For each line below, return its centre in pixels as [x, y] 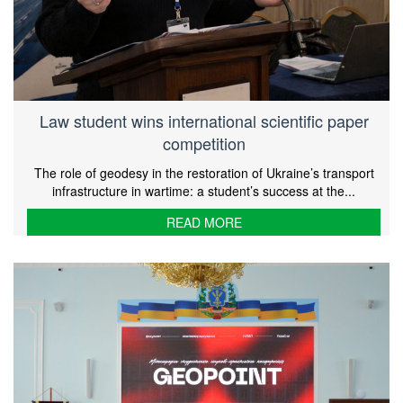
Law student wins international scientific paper [204, 120]
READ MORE [204, 222]
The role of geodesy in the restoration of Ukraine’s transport [204, 172]
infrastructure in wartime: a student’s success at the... [204, 190]
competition [204, 143]
